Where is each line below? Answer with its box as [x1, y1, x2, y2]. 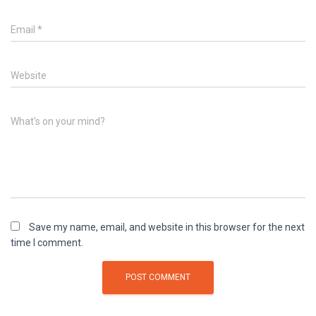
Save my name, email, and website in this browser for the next [29, 221, 305, 233]
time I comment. [11, 236, 83, 248]
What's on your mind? [11, 115, 105, 127]
